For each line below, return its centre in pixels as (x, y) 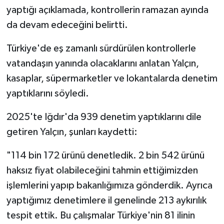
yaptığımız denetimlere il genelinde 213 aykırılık (106, 200)
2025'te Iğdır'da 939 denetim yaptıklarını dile (104, 117)
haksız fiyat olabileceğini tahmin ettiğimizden (102, 170)
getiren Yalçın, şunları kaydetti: (72, 132)
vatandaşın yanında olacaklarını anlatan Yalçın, (102, 63)
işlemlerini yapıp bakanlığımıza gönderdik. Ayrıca (109, 185)
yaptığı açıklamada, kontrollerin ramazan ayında (107, 10)
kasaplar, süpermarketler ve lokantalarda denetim (112, 78)
